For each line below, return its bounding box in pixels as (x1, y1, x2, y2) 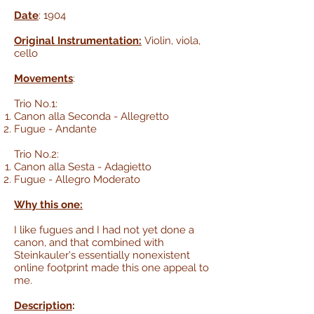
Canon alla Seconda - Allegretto (14, 109, 169, 123)
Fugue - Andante (14, 122, 97, 135)
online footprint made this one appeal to (14, 261, 209, 274)
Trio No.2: (14, 147, 59, 161)
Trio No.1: (14, 97, 57, 110)
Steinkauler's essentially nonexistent (14, 248, 190, 261)
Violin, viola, (142, 34, 200, 47)
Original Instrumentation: (14, 34, 142, 47)
